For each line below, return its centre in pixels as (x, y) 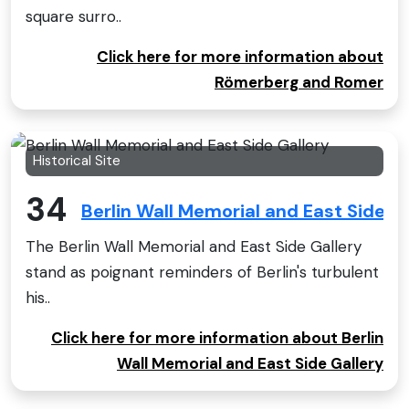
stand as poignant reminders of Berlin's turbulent (202, 273)
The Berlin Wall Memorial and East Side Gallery (194, 247)
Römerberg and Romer (299, 82)
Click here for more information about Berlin (217, 338)
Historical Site (77, 160)
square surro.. (73, 16)
